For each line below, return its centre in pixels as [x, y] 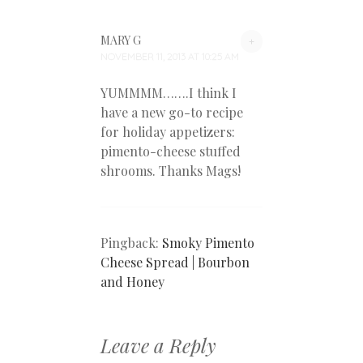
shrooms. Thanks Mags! [171, 170]
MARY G [121, 40]
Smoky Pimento [208, 242]
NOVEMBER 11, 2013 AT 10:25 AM [170, 56]
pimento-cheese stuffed [171, 151]
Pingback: [131, 242]
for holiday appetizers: [168, 131]
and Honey [132, 281]
